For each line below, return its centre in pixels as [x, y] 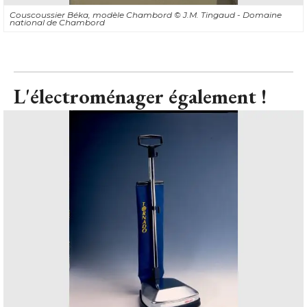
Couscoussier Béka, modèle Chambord [92, 14]
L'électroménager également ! [140, 96]
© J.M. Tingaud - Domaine [228, 14]
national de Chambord [57, 22]
